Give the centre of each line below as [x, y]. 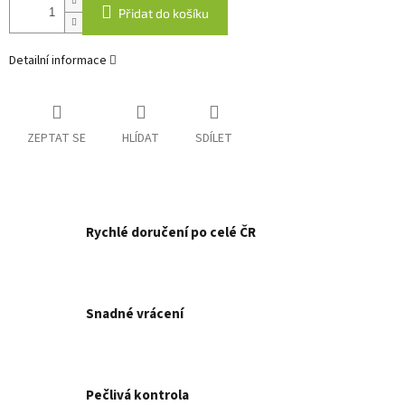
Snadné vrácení [135, 314]
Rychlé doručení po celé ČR [171, 233]
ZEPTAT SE [57, 139]
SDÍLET [214, 139]
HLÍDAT [141, 139]
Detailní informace [58, 60]
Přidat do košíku [164, 13]
